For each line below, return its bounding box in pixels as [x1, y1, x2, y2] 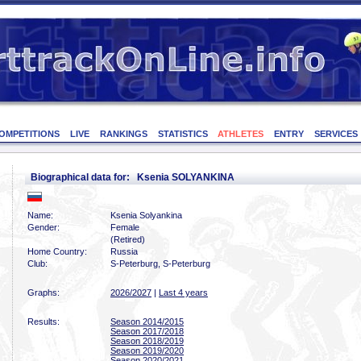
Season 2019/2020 [110, 346, 184, 355]
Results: [27, 317, 60, 326]
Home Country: [27, 247, 87, 256]
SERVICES [313, 129, 358, 139]
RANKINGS [99, 129, 147, 139]
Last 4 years [159, 288, 208, 297]
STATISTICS [157, 129, 208, 139]
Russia [110, 247, 138, 256]
